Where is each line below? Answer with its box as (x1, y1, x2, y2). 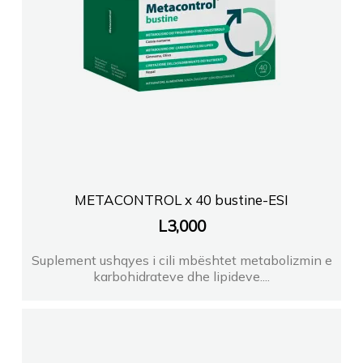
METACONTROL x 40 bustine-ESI (75, 191, 288, 209)
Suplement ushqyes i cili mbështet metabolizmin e (31, 252, 332, 269)
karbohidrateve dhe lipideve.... (93, 268, 270, 285)
